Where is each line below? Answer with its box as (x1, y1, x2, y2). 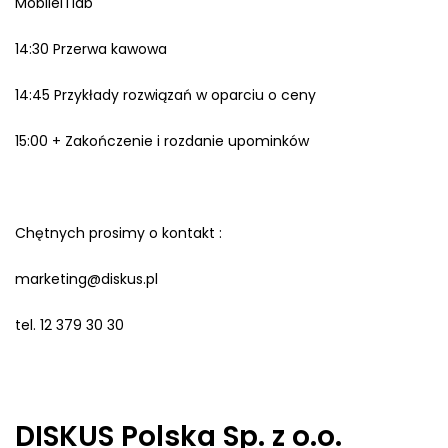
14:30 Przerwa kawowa (15, 39, 167, 59)
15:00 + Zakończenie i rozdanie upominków (15, 131, 309, 151)
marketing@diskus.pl (15, 269, 158, 289)
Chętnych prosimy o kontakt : (15, 223, 222, 243)
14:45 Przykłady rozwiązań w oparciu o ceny (15, 85, 316, 105)
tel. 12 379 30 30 (15, 315, 124, 335)
